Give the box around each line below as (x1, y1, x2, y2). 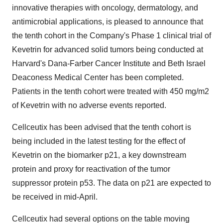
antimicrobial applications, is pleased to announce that (12, 17, 203, 26)
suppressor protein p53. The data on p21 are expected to (12, 179, 211, 187)
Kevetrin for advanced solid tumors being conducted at (12, 45, 203, 54)
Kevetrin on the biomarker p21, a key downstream (12, 151, 186, 159)
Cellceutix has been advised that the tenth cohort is (12, 123, 191, 131)
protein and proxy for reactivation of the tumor (12, 165, 170, 173)
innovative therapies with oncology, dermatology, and (12, 3, 198, 12)
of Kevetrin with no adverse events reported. (12, 101, 166, 110)
